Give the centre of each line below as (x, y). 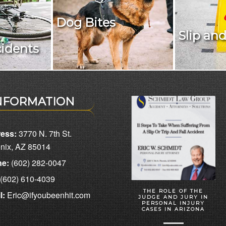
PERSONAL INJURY (174, 203)
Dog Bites (86, 22)
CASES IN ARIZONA (174, 209)
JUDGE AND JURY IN (174, 197)
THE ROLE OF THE (174, 191)
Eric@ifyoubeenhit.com (47, 195)
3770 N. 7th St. (44, 134)
